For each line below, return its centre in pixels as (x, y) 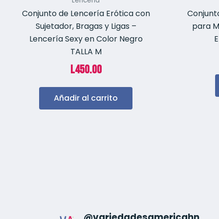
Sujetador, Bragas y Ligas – (86, 26)
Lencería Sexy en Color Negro (86, 39)
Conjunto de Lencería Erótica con (86, 14)
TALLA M (86, 52)
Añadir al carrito (86, 98)
